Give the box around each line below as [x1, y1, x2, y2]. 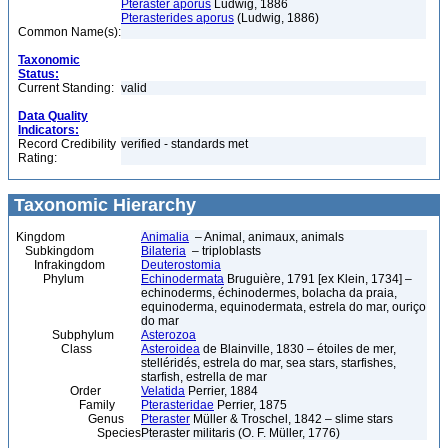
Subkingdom [16, 244, 94, 258]
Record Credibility [18, 137, 116, 151]
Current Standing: [18, 81, 114, 95]
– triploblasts [186, 244, 261, 258]
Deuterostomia [141, 258, 221, 272]
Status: [18, 67, 59, 81]
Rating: [18, 151, 57, 165]
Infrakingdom [16, 258, 105, 272]
